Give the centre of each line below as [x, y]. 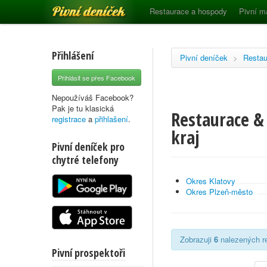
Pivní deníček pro [88, 147]
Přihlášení [73, 55]
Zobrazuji [197, 239]
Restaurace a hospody [188, 11]
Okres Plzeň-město [219, 192]
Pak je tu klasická [83, 108]
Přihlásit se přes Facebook [97, 77]
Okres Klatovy [211, 181]
